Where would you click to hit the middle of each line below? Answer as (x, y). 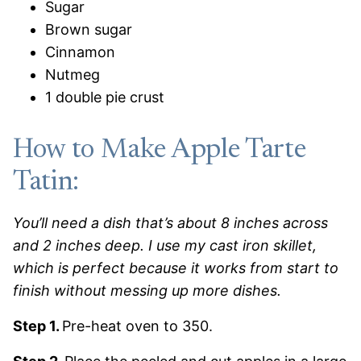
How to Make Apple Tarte (160, 151)
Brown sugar (89, 29)
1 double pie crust (105, 97)
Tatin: (46, 183)
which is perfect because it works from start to (176, 268)
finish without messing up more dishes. (147, 290)
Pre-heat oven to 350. (137, 326)
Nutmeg (73, 75)
